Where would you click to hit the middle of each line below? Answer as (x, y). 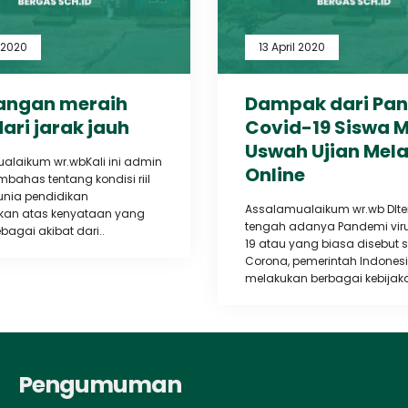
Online (275, 174)
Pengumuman (99, 384)
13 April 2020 (292, 46)
